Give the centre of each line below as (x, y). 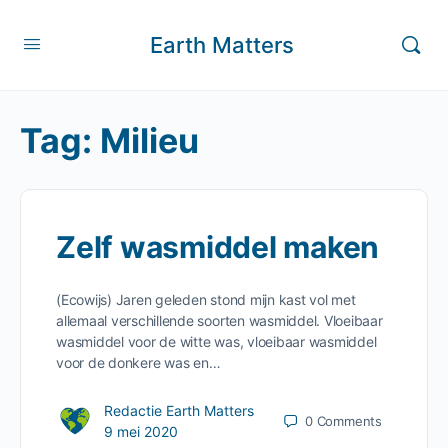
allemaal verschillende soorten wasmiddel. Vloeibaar (219, 320)
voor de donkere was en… (138, 362)
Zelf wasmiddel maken (218, 247)
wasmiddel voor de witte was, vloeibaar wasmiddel (216, 341)
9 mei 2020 (141, 431)
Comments (349, 420)
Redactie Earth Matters (179, 410)
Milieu (149, 140)
